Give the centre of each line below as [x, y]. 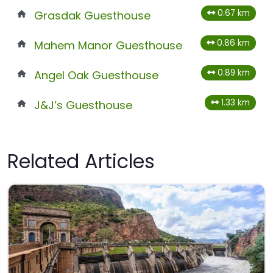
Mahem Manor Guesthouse [108, 46]
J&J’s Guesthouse [83, 105]
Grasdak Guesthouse [92, 16]
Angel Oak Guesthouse [96, 76]
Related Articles [81, 161]
